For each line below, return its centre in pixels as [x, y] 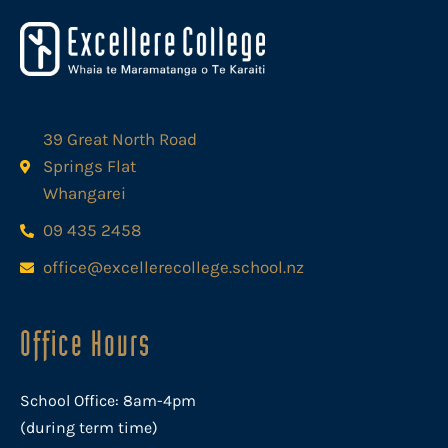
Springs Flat [89, 166]
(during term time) [89, 428]
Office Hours [85, 344]
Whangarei [84, 193]
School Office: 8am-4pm [108, 401]
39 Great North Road [119, 139]
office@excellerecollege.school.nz [173, 267]
